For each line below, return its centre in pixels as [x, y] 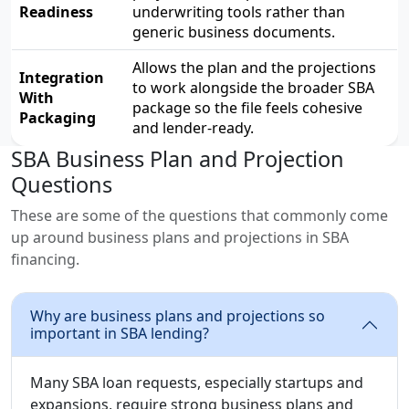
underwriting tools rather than [239, 12]
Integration [62, 78]
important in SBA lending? [120, 333]
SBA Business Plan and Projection [178, 159]
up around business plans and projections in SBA [180, 237]
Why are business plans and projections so [178, 316]
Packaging [58, 118]
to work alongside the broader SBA [253, 88]
